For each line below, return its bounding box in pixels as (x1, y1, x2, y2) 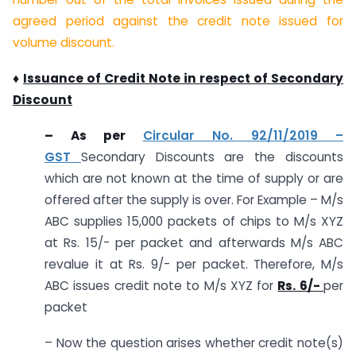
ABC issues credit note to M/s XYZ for (44, 277, 278, 294)
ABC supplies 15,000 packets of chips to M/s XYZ (44, 212, 343, 230)
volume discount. (13, 34, 114, 52)
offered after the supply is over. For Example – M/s (44, 191, 343, 208)
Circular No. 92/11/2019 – (142, 126, 343, 144)
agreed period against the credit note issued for (13, 13, 343, 30)
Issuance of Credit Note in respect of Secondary (23, 69, 343, 87)
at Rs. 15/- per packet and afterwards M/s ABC (44, 234, 343, 251)
